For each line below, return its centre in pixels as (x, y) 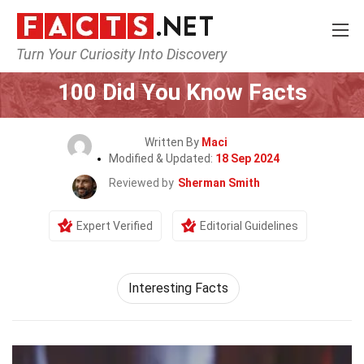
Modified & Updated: (162, 158)
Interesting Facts (178, 288)
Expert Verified (115, 226)
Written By (173, 142)
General (207, 62)
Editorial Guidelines (249, 226)
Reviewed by (141, 183)
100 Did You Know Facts (182, 92)
